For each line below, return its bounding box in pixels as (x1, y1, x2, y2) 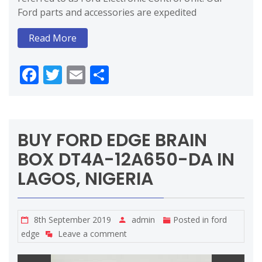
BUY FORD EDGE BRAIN (18, 127, 207, 153)
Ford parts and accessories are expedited (18, 5, 196, 19)
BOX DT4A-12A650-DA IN (18, 147, 235, 172)
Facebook (39, 61, 121, 87)
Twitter (62, 61, 125, 87)
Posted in (173, 213, 211, 225)
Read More (29, 31, 77, 44)
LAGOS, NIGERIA (18, 166, 153, 191)
